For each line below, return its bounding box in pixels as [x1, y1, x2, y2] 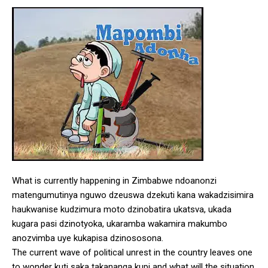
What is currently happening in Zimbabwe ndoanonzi [12, 175, 217, 186]
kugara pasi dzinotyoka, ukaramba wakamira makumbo [12, 218, 227, 229]
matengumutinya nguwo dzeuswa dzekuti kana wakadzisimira [12, 189, 254, 200]
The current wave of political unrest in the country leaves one [12, 246, 252, 258]
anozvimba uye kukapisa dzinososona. [12, 232, 163, 243]
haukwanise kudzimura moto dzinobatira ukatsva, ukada [12, 203, 232, 215]
